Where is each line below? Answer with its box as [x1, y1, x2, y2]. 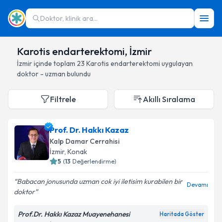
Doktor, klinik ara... [40, 14, 98, 23]
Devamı [187, 181, 208, 188]
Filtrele [50, 94, 76, 104]
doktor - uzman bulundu [17, 69, 91, 78]
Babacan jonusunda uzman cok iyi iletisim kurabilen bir [17, 177, 182, 186]
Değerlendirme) [72, 158, 116, 165]
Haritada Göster [160, 211, 204, 218]
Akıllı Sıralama [143, 94, 195, 104]
